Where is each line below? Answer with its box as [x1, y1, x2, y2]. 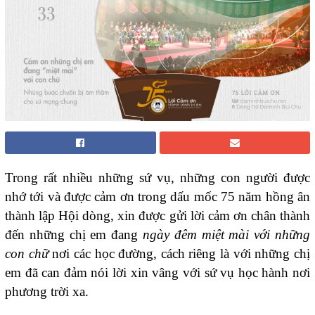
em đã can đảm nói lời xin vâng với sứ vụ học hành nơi [5, 264, 310, 280]
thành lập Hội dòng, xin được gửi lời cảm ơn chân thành [5, 207, 310, 223]
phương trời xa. [5, 283, 89, 299]
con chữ [5, 245, 49, 261]
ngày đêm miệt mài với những [143, 226, 310, 242]
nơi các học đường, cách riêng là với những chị [48, 245, 311, 261]
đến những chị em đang [5, 226, 143, 242]
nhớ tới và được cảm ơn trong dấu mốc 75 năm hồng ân [5, 188, 310, 204]
